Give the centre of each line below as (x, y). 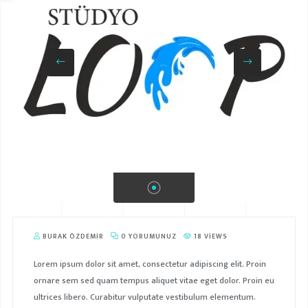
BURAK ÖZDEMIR (72, 236)
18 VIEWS (209, 236)
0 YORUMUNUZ (147, 236)
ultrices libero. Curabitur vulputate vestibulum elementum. (144, 297)
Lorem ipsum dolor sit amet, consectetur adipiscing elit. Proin (150, 264)
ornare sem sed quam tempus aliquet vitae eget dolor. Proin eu (154, 280)
